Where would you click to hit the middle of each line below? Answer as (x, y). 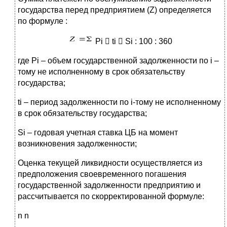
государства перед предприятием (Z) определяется (115, 10)
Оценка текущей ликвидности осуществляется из (110, 163)
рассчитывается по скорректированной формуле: (111, 197)
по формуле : (43, 21)
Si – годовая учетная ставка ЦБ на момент (98, 133)
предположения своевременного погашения (102, 174)
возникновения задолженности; (77, 144)
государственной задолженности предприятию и (109, 185)
